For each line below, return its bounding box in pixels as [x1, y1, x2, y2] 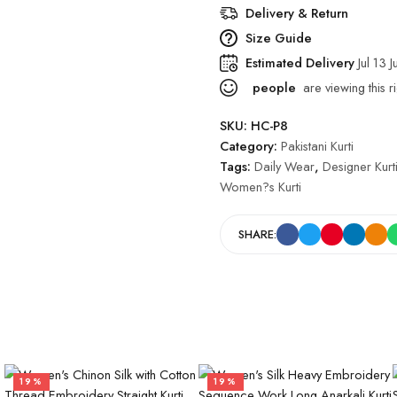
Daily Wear [254, 157, 315, 175]
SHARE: [238, 226, 276, 243]
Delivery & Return [245, 4, 348, 22]
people [249, 78, 296, 97]
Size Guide [245, 28, 312, 47]
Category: [220, 136, 281, 155]
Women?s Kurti [220, 177, 301, 196]
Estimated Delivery [245, 53, 358, 72]
